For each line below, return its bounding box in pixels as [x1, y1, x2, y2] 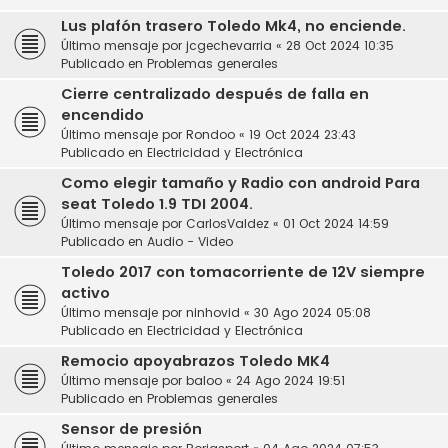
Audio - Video [147, 233, 233, 251]
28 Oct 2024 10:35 [286, 37, 394, 55]
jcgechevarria [186, 37, 272, 55]
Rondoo [186, 126, 235, 144]
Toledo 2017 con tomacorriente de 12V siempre [61, 262, 425, 283]
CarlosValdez [186, 215, 269, 233]
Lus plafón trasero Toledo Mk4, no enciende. [61, 16, 406, 37]
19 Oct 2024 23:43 [249, 126, 356, 144]
